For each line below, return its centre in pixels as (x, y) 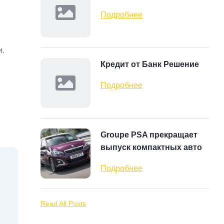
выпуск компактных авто (151, 147)
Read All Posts (63, 203)
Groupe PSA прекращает (149, 135)
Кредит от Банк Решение (150, 64)
